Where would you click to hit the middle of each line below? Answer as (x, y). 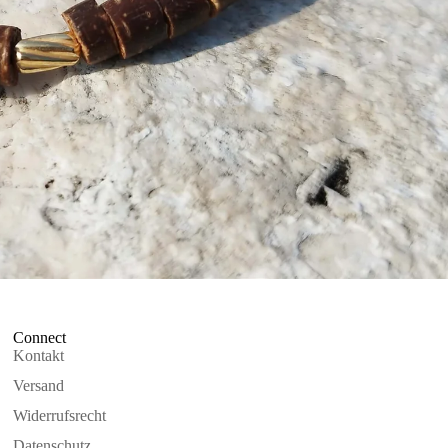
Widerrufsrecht (60, 415)
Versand (39, 385)
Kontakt (39, 355)
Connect (40, 337)
